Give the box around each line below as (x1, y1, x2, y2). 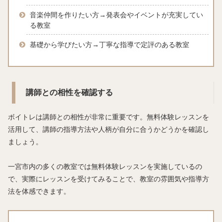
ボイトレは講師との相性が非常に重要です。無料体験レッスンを (8, 112, 209, 121)
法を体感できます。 (8, 187, 70, 195)
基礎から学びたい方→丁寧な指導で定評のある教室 (29, 41, 189, 49)
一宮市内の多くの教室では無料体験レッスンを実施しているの (8, 162, 202, 170)
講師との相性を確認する (25, 88, 113, 97)
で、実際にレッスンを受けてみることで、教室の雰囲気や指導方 (8, 174, 209, 183)
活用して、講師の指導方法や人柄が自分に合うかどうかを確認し (8, 125, 209, 133)
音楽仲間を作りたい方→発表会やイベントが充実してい (29, 11, 203, 19)
